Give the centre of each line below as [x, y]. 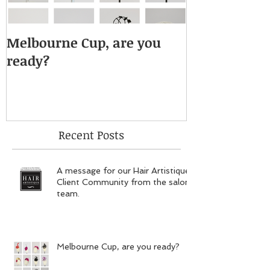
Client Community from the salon [123, 182]
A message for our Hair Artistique [123, 170]
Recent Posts [91, 135]
